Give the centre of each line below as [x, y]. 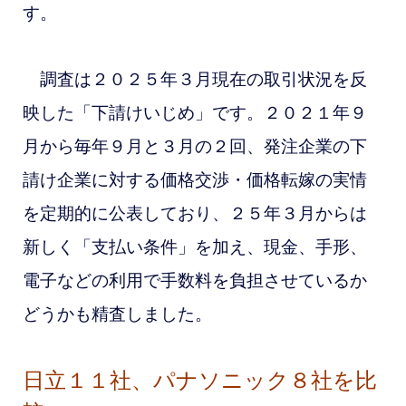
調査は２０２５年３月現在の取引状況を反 [194, 80]
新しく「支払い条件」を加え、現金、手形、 [194, 247]
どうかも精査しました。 [117, 314]
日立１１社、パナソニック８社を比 [199, 381]
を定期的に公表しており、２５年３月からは [194, 214]
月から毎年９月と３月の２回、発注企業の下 [194, 147]
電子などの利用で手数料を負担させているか [194, 281]
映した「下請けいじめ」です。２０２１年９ [194, 113]
